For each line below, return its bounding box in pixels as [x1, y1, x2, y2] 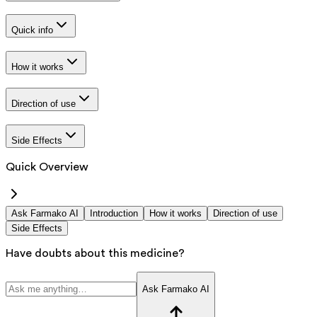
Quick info [11, 25, 53, 36]
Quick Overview [6, 161, 88, 173]
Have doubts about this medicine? [6, 248, 185, 260]
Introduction [90, 208, 138, 219]
